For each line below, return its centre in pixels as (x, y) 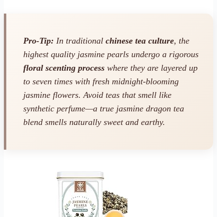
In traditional (80, 41)
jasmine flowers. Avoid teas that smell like (97, 95)
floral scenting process (64, 68)
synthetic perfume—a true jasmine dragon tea (104, 109)
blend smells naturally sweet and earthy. (94, 122)
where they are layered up (151, 68)
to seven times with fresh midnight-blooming (101, 82)
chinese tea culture (140, 41)
